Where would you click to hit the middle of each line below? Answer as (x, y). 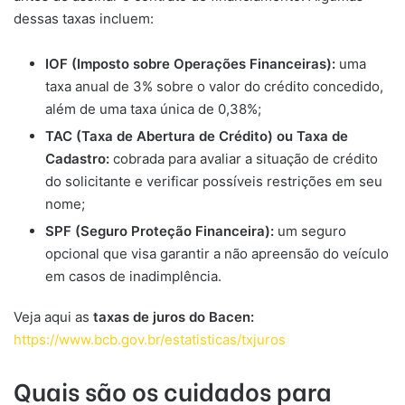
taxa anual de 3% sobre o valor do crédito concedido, (214, 86)
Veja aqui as (53, 316)
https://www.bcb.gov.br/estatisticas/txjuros (150, 339)
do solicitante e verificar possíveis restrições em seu (214, 181)
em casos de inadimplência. (133, 276)
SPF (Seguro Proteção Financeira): (161, 231)
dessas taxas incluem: (84, 18)
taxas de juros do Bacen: (174, 316)
